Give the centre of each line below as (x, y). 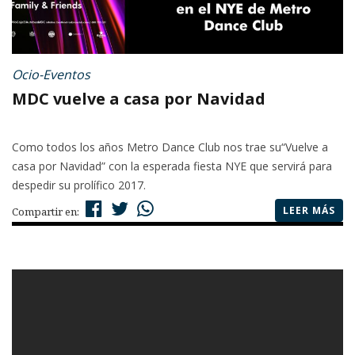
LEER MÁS (309, 211)
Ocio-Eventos (51, 75)
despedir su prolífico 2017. (79, 185)
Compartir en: (47, 212)
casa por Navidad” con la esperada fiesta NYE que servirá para (172, 166)
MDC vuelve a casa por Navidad (139, 99)
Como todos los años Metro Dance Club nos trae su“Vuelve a (170, 147)
